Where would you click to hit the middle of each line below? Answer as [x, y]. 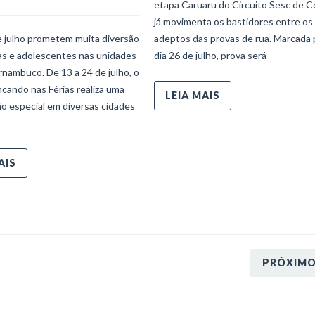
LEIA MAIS [193, 95]
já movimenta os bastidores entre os [233, 21]
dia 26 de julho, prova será [210, 55]
